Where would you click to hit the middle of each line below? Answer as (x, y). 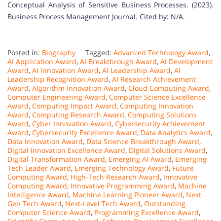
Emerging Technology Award (122, 168)
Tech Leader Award (39, 168)
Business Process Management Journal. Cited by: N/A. (96, 16)
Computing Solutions (162, 114)
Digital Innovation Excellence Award (66, 150)
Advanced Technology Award (161, 52)
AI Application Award (42, 61)
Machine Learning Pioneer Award (128, 194)
